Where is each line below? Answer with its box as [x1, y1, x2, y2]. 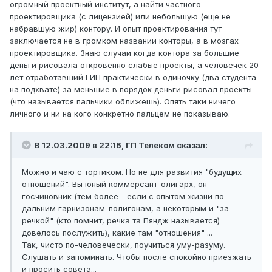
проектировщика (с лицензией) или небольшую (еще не [10, 12, 231, 22]
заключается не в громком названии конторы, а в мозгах [10, 36, 239, 46]
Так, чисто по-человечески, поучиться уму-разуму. [22, 240, 225, 250]
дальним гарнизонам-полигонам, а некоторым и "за [22, 203, 229, 214]
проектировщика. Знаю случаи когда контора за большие [10, 48, 239, 58]
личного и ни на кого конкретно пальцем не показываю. [10, 109, 230, 119]
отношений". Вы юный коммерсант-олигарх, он [22, 179, 207, 189]
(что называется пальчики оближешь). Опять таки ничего [10, 97, 236, 107]
